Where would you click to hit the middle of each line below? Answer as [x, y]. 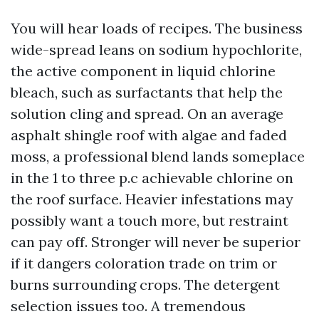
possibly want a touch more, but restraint [150, 220]
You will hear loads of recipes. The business [157, 28]
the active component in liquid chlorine [143, 71]
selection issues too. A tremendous [128, 306]
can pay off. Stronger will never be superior [156, 242]
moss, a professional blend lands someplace [158, 156]
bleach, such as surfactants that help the [147, 92]
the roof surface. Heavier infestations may [152, 199]
